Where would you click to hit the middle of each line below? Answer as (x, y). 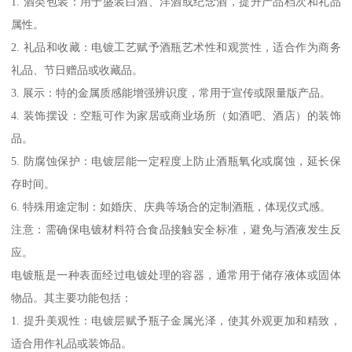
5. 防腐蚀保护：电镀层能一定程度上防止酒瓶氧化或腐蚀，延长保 (176, 161)
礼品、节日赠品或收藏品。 (77, 70)
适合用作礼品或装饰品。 (72, 343)
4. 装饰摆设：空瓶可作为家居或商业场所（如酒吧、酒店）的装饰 (176, 115)
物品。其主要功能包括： (72, 297)
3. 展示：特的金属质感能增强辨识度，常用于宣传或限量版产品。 (171, 92)
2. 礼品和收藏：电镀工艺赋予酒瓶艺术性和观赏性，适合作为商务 (176, 47)
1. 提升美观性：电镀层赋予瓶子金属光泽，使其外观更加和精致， (176, 320)
